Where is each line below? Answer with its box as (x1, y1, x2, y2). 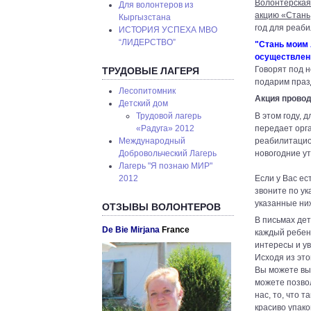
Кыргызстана (119, 12, 171, 23)
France (162, 224, 190, 235)
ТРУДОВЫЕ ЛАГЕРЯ (102, 65, 199, 76)
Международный (119, 136, 186, 146)
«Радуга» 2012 (135, 124, 194, 134)
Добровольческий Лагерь (119, 149, 217, 159)
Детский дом (119, 99, 169, 109)
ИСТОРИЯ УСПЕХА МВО (119, 25, 218, 35)
